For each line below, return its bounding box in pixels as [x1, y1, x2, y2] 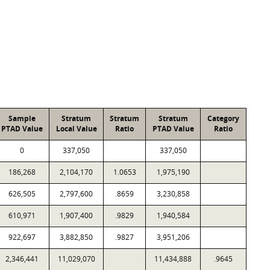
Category [207, 113, 239, 124]
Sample [8, 113, 36, 124]
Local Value [55, 124, 97, 134]
